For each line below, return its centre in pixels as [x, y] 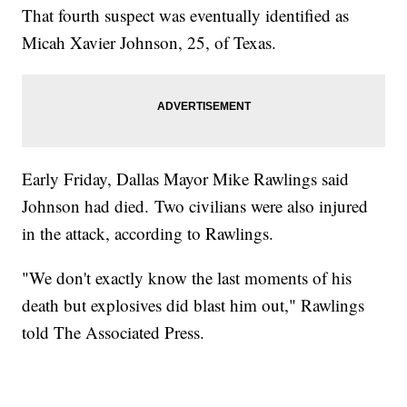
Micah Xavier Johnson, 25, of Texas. [149, 43]
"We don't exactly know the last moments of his [187, 278]
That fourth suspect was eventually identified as [186, 15]
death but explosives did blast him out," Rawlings [194, 305]
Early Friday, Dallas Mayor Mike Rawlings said [186, 179]
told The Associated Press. [114, 333]
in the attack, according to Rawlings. [148, 233]
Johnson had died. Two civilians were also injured [195, 206]
